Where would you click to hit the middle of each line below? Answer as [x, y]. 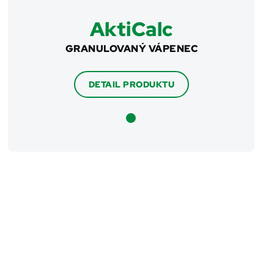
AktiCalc [131, 29]
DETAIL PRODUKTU [131, 84]
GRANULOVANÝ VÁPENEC [131, 49]
